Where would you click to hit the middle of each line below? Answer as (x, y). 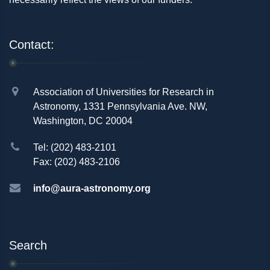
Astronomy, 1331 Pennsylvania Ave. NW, (120, 107)
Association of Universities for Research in (124, 92)
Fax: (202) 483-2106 (77, 162)
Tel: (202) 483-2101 (75, 148)
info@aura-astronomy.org (92, 189)
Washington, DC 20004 (83, 121)
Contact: (32, 45)
